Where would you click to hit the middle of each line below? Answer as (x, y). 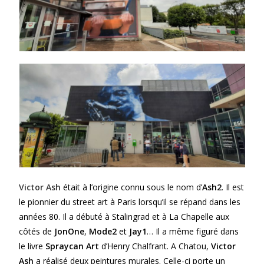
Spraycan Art (72, 246)
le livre (32, 246)
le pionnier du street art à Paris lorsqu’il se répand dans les (130, 202)
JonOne (70, 231)
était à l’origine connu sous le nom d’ (132, 187)
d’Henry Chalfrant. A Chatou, (155, 246)
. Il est (233, 187)
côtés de (37, 231)
